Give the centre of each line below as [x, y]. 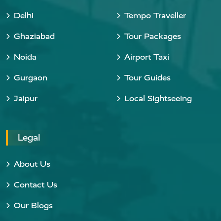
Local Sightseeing [158, 98]
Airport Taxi [147, 57]
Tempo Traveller [155, 16]
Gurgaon [31, 78]
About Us [32, 164]
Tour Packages [153, 36]
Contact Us [36, 185]
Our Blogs [33, 205]
